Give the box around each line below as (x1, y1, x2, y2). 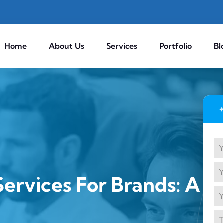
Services (106, 41, 137, 51)
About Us (49, 41, 84, 51)
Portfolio (159, 41, 192, 51)
